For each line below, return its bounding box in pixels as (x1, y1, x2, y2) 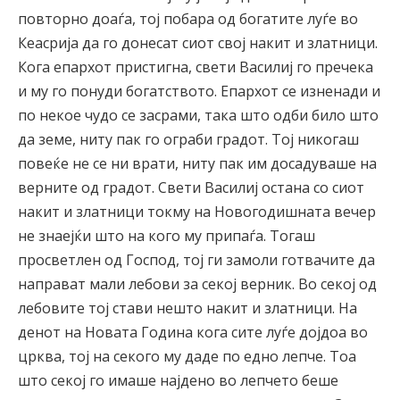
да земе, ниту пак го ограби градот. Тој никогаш (18, 129, 359, 149)
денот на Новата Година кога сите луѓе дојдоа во (18, 321, 368, 342)
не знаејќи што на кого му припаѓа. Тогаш (18, 225, 315, 246)
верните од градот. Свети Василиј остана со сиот (18, 177, 364, 197)
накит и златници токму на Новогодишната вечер (18, 201, 376, 221)
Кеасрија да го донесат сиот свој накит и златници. (18, 32, 378, 53)
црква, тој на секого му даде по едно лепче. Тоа (18, 346, 356, 366)
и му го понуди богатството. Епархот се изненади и (18, 80, 380, 101)
